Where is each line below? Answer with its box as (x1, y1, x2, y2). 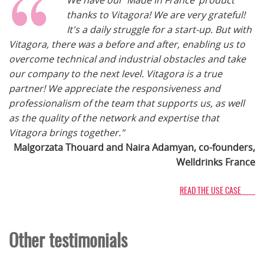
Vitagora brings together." (9, 126, 127, 139)
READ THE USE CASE (180, 185, 255, 196)
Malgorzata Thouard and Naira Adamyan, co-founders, (14, 141, 255, 154)
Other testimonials (9, 228, 127, 252)
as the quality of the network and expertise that (9, 111, 219, 124)
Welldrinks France (176, 156, 255, 169)
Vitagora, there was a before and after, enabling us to (9, 38, 245, 51)
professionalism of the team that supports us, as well (9, 97, 245, 110)
